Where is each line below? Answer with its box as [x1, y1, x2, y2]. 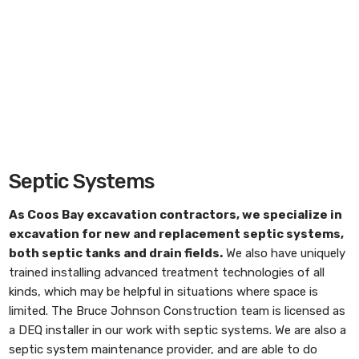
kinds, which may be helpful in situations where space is [9, 284, 319, 299]
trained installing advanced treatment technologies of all [9, 265, 325, 280]
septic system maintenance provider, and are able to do [9, 342, 318, 357]
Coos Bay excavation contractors [27, 208, 237, 222]
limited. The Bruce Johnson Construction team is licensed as [9, 304, 346, 318]
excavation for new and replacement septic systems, [9, 227, 345, 241]
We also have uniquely [223, 246, 346, 260]
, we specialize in [236, 208, 343, 222]
